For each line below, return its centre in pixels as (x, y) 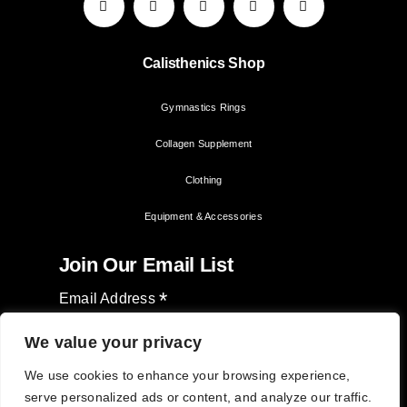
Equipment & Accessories (203, 216)
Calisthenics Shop (203, 64)
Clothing (203, 179)
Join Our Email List (146, 264)
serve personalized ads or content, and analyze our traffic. (199, 397)
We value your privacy (114, 342)
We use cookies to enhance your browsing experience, (188, 375)
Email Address (109, 298)
